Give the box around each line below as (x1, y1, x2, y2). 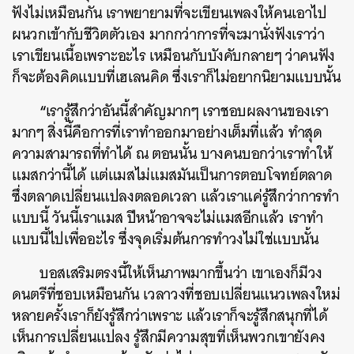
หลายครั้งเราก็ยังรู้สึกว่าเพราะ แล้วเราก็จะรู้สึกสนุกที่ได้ (12, 302, 328, 329)
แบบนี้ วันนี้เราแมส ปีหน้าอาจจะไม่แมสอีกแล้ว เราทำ (12, 204, 323, 231)
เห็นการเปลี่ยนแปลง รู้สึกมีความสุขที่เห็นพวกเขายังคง (12, 323, 326, 350)
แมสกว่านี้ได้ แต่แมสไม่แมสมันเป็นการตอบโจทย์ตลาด (12, 161, 333, 188)
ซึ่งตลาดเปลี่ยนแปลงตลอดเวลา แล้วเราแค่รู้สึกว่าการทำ (12, 183, 339, 209)
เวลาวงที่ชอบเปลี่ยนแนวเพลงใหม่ (143, 281, 341, 307)
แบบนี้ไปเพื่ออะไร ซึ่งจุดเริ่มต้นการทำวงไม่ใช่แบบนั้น (12, 225, 319, 252)
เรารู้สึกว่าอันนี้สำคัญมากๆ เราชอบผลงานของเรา (45, 97, 330, 124)
